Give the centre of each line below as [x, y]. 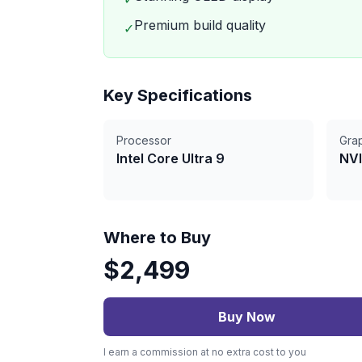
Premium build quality [200, 25]
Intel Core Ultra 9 [170, 158]
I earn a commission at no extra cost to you [205, 352]
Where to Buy [157, 238]
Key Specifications [178, 95]
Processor [144, 140]
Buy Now [246, 317]
